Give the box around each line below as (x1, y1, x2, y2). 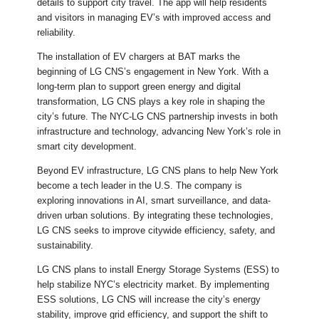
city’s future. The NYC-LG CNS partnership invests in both (37, 111, 278, 122)
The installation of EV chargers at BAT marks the (37, 51, 241, 63)
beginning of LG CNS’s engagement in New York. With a (37, 66, 269, 78)
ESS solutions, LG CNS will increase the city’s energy (37, 294, 261, 305)
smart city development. (37, 141, 137, 152)
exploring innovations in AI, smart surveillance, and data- (37, 195, 271, 206)
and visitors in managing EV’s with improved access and (37, 12, 271, 23)
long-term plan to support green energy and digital (37, 81, 241, 93)
